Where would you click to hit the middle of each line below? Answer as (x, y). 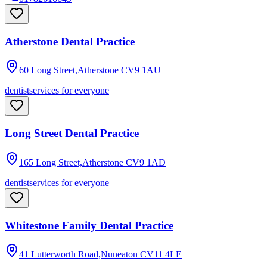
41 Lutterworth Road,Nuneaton (78, 254)
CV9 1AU (141, 70)
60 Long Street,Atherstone (69, 70)
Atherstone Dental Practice (70, 41)
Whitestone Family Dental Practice (89, 225)
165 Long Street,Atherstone (71, 162)
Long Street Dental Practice (72, 133)
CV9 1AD (146, 162)
